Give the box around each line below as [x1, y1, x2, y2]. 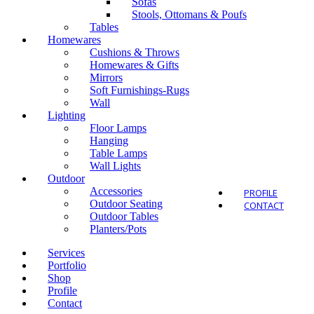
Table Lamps [90, 146, 147, 159]
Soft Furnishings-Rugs [90, 83, 189, 96]
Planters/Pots [90, 222, 146, 235]
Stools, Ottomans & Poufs [132, 8, 247, 20]
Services [48, 246, 85, 259]
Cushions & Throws [90, 46, 179, 58]
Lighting [48, 109, 86, 121]
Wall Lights [90, 159, 141, 172]
